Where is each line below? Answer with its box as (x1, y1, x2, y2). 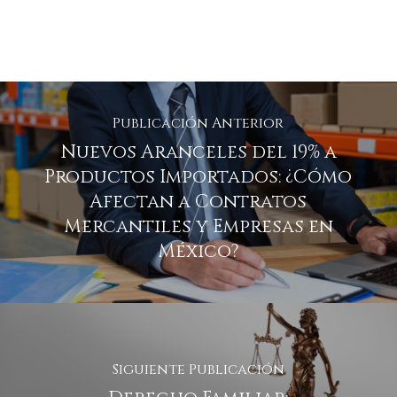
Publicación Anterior (113, 113, 284, 133)
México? (157, 238, 239, 264)
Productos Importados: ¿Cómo (44, 164, 353, 190)
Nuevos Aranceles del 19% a (59, 139, 337, 165)
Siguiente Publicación (112, 359, 284, 379)
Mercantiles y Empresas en (63, 214, 333, 239)
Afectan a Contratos (90, 189, 307, 214)
